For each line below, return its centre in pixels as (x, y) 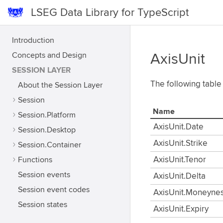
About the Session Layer (60, 85)
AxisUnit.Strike (180, 143)
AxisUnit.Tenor (180, 160)
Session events (44, 175)
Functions (35, 160)
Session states (43, 205)
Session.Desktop (47, 130)
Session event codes (54, 190)
